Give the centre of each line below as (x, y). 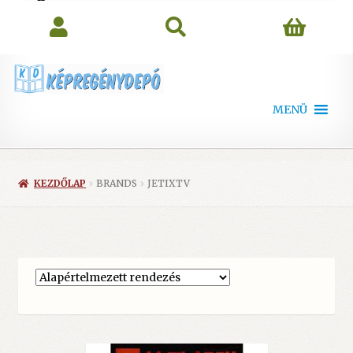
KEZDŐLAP (60, 184)
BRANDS (117, 184)
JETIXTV (169, 184)
